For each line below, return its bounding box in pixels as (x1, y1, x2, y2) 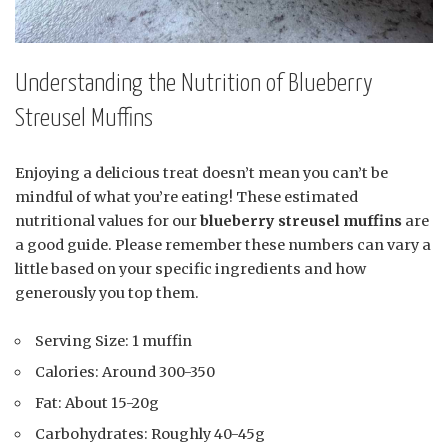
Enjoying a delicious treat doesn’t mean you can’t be (15, 164, 388, 183)
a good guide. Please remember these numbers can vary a (15, 236, 431, 255)
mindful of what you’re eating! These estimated (15, 188, 358, 207)
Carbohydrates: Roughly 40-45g (35, 425, 266, 444)
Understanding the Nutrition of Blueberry (15, 72, 373, 97)
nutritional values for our (15, 212, 200, 231)
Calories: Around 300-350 (35, 363, 216, 382)
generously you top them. (15, 284, 199, 303)
